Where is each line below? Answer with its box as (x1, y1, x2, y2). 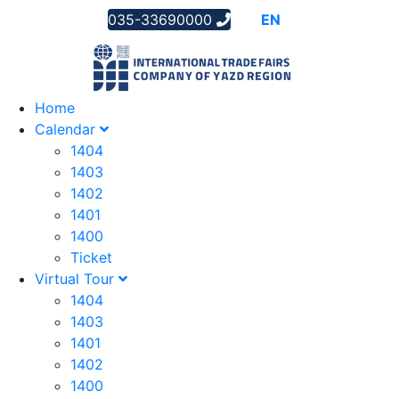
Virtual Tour (35, 270, 118, 289)
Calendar (35, 120, 100, 139)
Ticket (70, 248, 112, 267)
